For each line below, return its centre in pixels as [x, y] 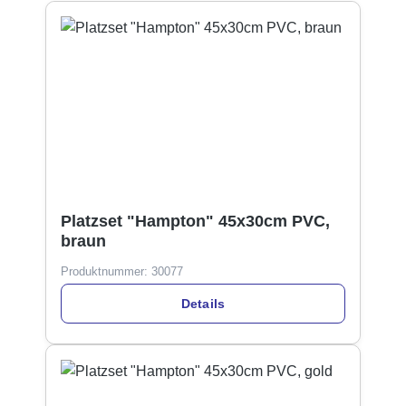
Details [203, 304]
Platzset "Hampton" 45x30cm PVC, [195, 221]
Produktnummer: [106, 271]
